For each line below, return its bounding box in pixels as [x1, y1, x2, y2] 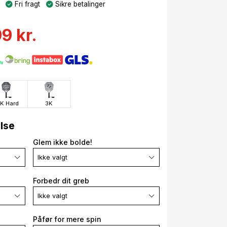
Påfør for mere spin [33, 215, 101, 224]
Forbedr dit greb [33, 176, 89, 185]
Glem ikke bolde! [33, 138, 92, 147]
